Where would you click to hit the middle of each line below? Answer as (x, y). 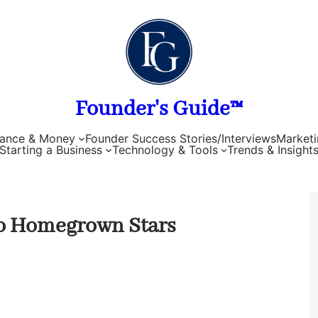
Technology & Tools (165, 149)
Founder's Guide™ (159, 110)
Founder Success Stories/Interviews (180, 138)
